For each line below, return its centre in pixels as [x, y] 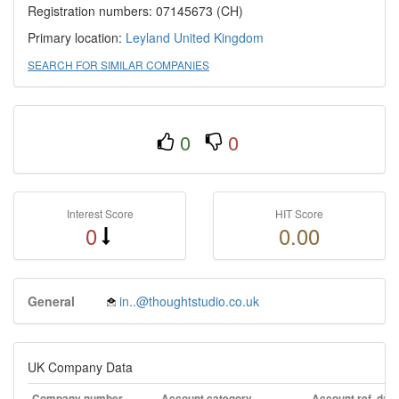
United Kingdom [219, 37]
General [51, 301]
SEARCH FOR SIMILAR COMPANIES [118, 65]
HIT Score [299, 213]
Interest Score [100, 213]
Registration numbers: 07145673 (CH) [135, 11]
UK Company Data [80, 367]
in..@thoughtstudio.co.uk [189, 301]
